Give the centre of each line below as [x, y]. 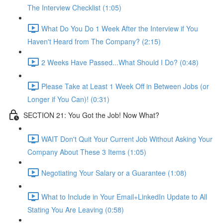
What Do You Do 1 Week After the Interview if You [120, 28]
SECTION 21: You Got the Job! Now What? [91, 115]
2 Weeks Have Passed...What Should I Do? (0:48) [120, 62]
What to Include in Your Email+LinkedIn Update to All [124, 196]
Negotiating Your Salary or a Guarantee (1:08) [114, 172]
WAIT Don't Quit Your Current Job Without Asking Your [127, 139]
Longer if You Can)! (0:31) [68, 99]
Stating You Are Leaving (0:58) [76, 210]
